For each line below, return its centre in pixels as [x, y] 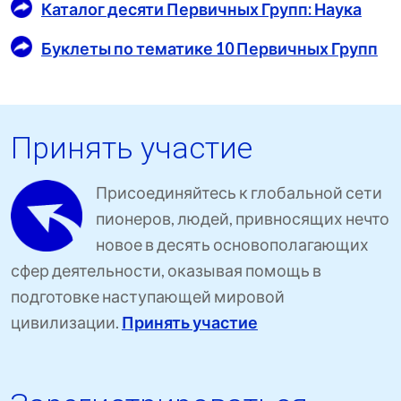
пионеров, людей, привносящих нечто [243, 218]
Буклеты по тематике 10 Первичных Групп [209, 48]
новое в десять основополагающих [232, 244]
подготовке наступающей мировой [148, 296]
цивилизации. [66, 322]
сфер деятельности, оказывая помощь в [166, 270]
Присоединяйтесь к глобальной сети [239, 192]
